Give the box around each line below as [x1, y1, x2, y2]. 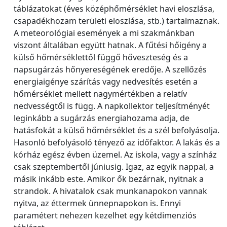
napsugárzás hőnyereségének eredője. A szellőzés [14, 64, 207, 75]
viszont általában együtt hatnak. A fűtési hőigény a [14, 40, 207, 51]
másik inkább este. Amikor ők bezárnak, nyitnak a [14, 173, 204, 184]
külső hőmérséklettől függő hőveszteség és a [14, 52, 188, 63]
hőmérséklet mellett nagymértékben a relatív [14, 88, 187, 99]
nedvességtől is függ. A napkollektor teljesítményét [14, 100, 210, 111]
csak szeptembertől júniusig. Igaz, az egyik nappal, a [14, 161, 214, 172]
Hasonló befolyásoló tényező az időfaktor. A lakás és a [14, 137, 220, 148]
